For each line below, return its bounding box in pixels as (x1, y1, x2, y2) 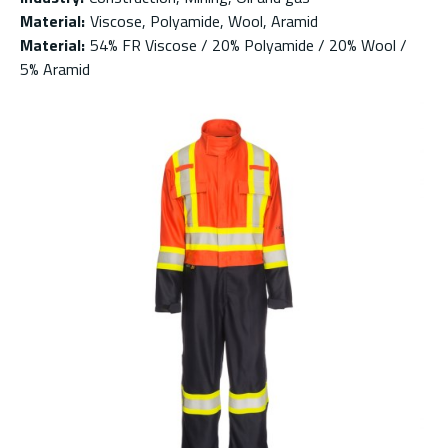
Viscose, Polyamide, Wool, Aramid (90, 9, 318, 33)
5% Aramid (20, 57, 90, 81)
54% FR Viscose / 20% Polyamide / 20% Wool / (90, 33, 407, 57)
